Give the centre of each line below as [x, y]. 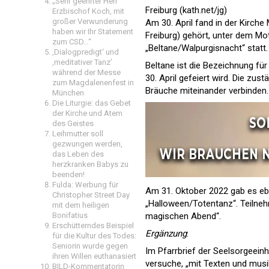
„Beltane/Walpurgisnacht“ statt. [207, 48]
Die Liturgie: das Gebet [92, 103]
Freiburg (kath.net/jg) [186, 10]
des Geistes [73, 123]
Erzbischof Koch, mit [88, 11]
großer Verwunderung [90, 21]
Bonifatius [70, 215]
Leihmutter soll [78, 134]
